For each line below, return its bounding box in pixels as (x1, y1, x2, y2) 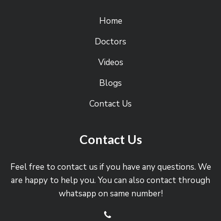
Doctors (95, 36, 126, 47)
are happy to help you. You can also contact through (11, 174, 210, 186)
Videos (98, 56, 123, 68)
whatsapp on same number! (58, 187, 163, 199)
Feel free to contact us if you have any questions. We (10, 161, 211, 173)
